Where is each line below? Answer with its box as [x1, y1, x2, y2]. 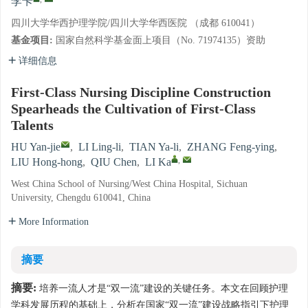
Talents [11, 118, 54, 134]
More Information [19, 217, 89, 228]
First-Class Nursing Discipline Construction [11, 85, 271, 101]
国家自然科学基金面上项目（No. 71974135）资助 [56, 35, 265, 46]
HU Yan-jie [11, 141, 60, 154]
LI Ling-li [78, 141, 121, 154]
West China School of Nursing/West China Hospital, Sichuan [11, 179, 247, 190]
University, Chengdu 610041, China [11, 192, 151, 203]
